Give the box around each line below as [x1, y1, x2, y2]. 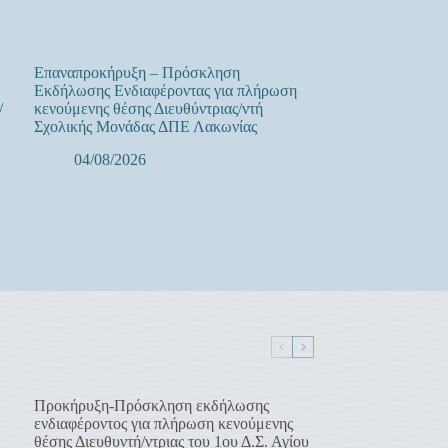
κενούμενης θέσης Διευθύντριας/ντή [33, 99, 263, 117]
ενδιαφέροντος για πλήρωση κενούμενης [33, 414, 293, 432]
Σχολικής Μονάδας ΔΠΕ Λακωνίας [33, 117, 257, 135]
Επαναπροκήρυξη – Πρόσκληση [33, 63, 240, 81]
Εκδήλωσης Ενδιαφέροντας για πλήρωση [33, 81, 297, 99]
